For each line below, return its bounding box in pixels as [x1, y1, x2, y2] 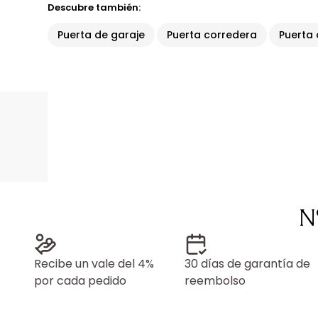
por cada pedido [34, 273, 126, 289]
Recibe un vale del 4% [34, 256, 154, 272]
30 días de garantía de [185, 256, 310, 272]
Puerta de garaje [57, 28, 146, 42]
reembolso [185, 273, 246, 289]
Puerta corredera [167, 28, 258, 42]
